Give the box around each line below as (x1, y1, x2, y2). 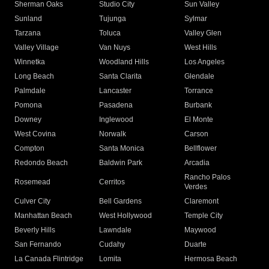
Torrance (184, 86, 213, 95)
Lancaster (99, 86, 132, 95)
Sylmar (184, 14, 207, 23)
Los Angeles (184, 58, 225, 67)
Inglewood (99, 115, 134, 124)
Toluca (99, 29, 121, 38)
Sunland (14, 14, 42, 23)
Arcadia (184, 159, 210, 168)
